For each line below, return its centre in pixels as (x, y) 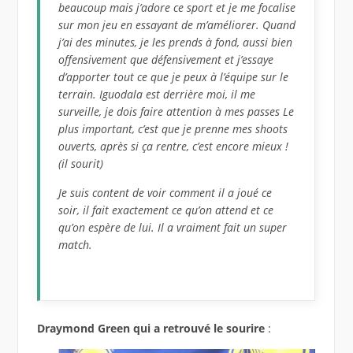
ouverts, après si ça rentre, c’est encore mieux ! (174, 147)
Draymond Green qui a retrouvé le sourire (150, 328)
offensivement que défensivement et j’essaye (166, 60)
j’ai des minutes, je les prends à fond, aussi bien (176, 43)
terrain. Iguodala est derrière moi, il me (157, 95)
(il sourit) (81, 164)
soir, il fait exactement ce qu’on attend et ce (166, 210)
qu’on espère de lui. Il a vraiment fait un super (173, 228)
